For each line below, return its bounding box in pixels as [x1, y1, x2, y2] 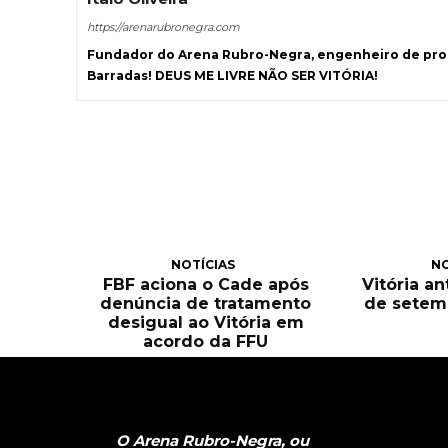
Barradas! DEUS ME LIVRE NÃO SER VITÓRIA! [87, 68, 378, 84]
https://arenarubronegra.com [87, 20, 240, 35]
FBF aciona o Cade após [102, 274, 309, 294]
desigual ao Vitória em [107, 312, 304, 332]
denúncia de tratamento [100, 293, 312, 313]
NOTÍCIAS [171, 256, 236, 272]
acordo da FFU [143, 331, 269, 351]
